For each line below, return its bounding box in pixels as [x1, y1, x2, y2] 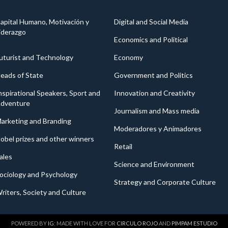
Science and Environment [114, 160, 194, 169]
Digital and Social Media [114, 17, 188, 26]
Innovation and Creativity [114, 89, 195, 98]
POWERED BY [11, 220, 48, 227]
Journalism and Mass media [114, 106, 199, 116]
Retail [114, 142, 132, 151]
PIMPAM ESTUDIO [171, 220, 217, 227]
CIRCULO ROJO [116, 220, 158, 227]
